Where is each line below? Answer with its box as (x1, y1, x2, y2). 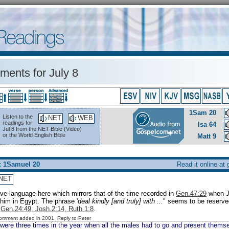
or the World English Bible (3, 132, 65, 138)
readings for (3, 120, 32, 126)
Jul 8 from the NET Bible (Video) (3, 126, 82, 132)
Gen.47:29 (176, 190, 207, 197)
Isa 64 (198, 121, 216, 128)
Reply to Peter (57, 215, 91, 221)
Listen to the (3, 113, 33, 120)
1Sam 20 (189, 109, 216, 117)
